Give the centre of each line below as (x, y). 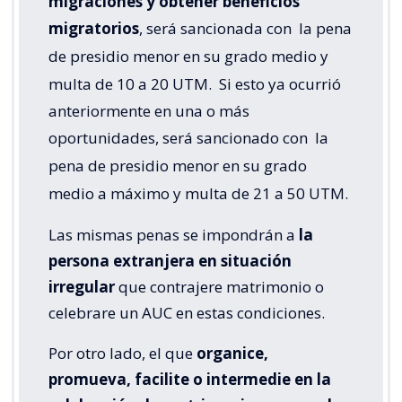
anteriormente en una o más (149, 111)
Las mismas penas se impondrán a (174, 235)
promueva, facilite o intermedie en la (190, 380)
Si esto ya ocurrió (278, 84)
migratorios (94, 29)
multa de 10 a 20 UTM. (130, 84)
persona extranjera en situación (170, 261)
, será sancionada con (217, 29)
